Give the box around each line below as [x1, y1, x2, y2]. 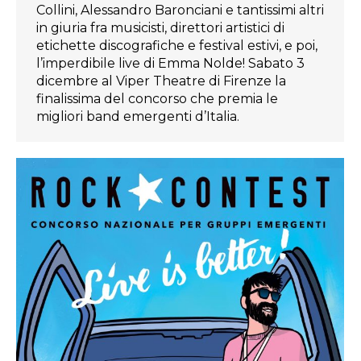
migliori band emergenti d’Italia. [36, 109, 239, 124]
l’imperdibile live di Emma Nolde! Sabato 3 [36, 56, 305, 71]
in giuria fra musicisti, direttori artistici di [36, 20, 284, 35]
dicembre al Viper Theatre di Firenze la [36, 73, 286, 89]
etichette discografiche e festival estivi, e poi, [36, 38, 317, 53]
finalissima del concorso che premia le [36, 91, 278, 106]
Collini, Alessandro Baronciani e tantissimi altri [36, 2, 324, 18]
